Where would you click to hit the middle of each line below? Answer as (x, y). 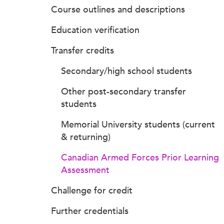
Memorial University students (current (138, 124)
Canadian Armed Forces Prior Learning (140, 157)
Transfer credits (82, 50)
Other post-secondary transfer (123, 91)
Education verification (95, 30)
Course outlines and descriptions (118, 9)
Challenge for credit (92, 190)
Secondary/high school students (126, 71)
